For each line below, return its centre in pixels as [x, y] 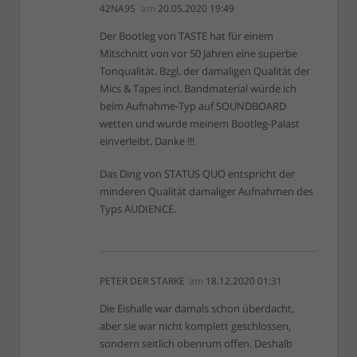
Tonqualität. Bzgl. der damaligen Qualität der [205, 71]
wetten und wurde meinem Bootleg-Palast [200, 123]
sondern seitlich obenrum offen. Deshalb [196, 343]
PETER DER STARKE [142, 281]
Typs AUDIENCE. [138, 209]
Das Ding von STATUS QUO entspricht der [197, 174]
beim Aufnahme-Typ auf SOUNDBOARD [193, 106]
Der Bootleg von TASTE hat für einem [186, 35]
